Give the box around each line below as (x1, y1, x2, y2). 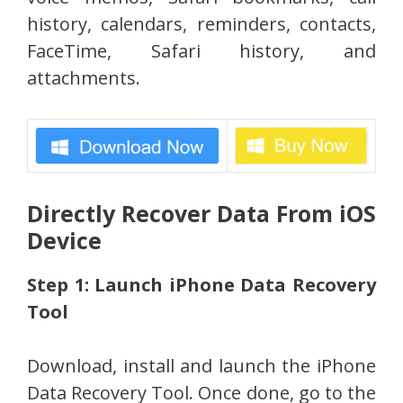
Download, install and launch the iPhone (27, 354, 376, 378)
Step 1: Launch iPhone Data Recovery (27, 273, 376, 297)
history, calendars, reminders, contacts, (27, 12, 376, 36)
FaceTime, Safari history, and (27, 39, 376, 63)
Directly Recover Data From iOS (27, 198, 376, 228)
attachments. (27, 66, 140, 90)
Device (27, 225, 102, 255)
